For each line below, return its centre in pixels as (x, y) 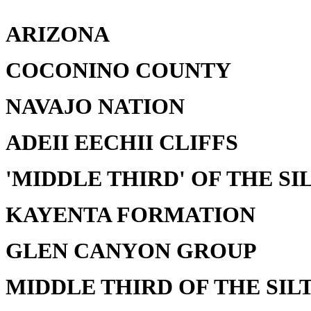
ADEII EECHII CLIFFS (122, 143)
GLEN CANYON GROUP (131, 251)
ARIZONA (58, 34)
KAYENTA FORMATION (131, 215)
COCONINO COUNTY (118, 70)
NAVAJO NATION (95, 107)
